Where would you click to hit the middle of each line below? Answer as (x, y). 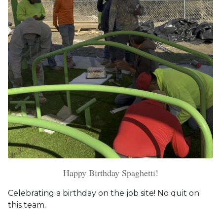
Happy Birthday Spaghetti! (110, 172)
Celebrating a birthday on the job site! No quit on (104, 193)
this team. (27, 205)
